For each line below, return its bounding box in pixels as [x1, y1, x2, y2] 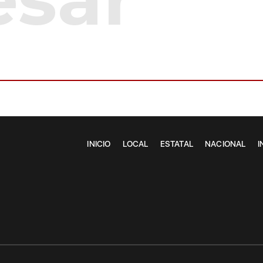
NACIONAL [204, 139, 246, 149]
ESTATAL [160, 139, 193, 149]
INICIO [87, 139, 111, 149]
